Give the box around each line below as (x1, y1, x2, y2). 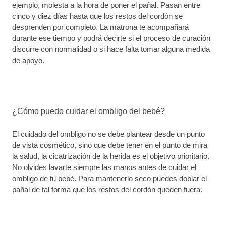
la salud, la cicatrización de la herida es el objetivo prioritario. (12, 151, 209, 160)
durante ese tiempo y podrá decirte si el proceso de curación (12, 33, 210, 42)
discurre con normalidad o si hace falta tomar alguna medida (12, 44, 210, 53)
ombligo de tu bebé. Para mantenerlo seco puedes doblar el (12, 174, 207, 183)
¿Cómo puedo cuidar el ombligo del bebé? (12, 106, 165, 116)
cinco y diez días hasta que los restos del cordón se (12, 11, 183, 20)
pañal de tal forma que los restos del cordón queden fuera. (12, 185, 202, 194)
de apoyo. (12, 55, 44, 65)
